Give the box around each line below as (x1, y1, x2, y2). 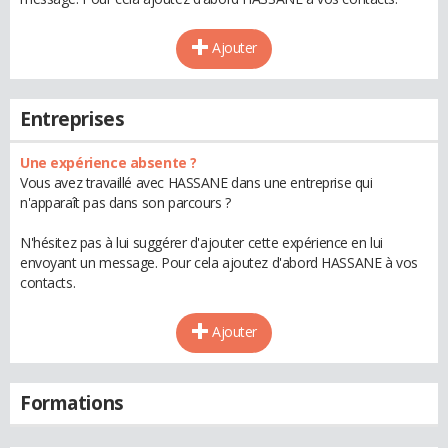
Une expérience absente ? (20, 153, 197, 172)
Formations (20, 390, 124, 416)
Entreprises (20, 106, 125, 132)
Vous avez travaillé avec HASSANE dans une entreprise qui (20, 173, 373, 192)
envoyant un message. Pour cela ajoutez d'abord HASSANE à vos (20, 253, 418, 272)
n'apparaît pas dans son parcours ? (20, 193, 231, 212)
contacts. (20, 273, 76, 292)
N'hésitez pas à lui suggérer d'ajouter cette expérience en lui (20, 233, 383, 252)
